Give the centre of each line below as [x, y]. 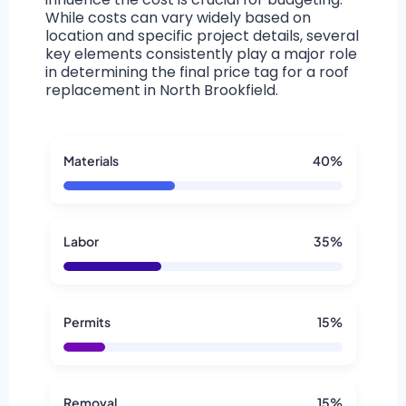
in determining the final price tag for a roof [197, 72]
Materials [91, 161]
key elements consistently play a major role [201, 54]
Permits [87, 322]
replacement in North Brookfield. [162, 91]
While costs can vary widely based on [178, 18]
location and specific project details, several [202, 36]
